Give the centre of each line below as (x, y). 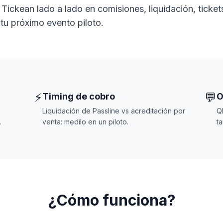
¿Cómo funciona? (111, 200)
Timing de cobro (79, 96)
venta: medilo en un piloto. (86, 122)
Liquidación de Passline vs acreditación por (114, 111)
